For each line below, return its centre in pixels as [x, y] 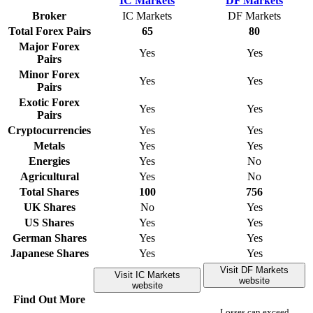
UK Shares [49, 208]
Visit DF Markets [254, 270]
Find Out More [49, 300]
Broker [49, 16]
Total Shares [49, 192]
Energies [49, 161]
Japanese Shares [49, 254]
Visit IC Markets [147, 275]
